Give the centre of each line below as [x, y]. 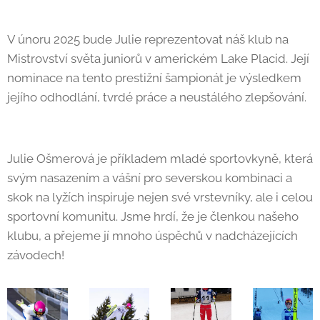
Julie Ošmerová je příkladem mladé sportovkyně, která [160, 159]
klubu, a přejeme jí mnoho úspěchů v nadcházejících [152, 236]
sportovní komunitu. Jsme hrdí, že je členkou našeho [153, 216]
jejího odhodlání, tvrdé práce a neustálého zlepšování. [157, 97]
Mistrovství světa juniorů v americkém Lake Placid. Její [158, 59]
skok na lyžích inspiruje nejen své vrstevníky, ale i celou [160, 197]
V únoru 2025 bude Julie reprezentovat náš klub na [148, 39]
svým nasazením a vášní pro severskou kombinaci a [150, 178]
